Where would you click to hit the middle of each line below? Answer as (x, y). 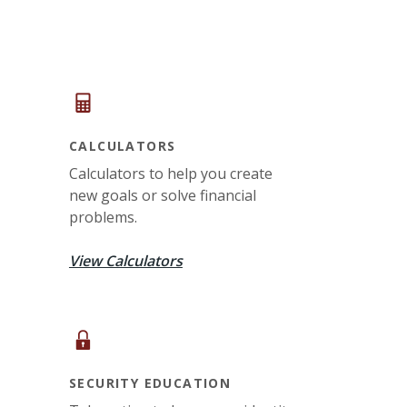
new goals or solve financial (162, 195)
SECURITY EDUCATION (150, 382)
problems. (103, 217)
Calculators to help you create (170, 173)
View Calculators (125, 260)
